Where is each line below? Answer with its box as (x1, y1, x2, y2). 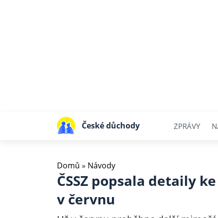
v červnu (57, 190, 115, 208)
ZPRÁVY (174, 121, 200, 131)
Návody (88, 160, 115, 171)
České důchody (81, 120, 140, 131)
